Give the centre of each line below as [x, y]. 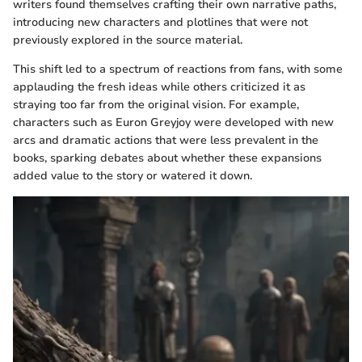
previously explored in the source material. [128, 40]
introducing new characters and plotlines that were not [160, 23]
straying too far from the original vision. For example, [156, 105]
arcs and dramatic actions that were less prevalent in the [166, 141]
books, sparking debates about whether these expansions [167, 158]
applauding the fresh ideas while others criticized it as [159, 87]
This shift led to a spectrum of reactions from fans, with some [178, 69]
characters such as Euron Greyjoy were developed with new [173, 123]
